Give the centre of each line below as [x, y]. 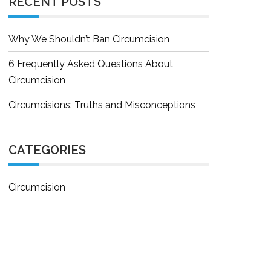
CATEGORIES [47, 150]
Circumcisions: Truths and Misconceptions [102, 105]
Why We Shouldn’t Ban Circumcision [89, 39]
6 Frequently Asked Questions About [91, 64]
